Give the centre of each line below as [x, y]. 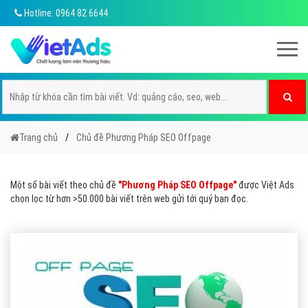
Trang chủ [38, 137]
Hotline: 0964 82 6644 [65, 13]
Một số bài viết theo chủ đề [64, 185]
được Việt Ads [265, 185]
